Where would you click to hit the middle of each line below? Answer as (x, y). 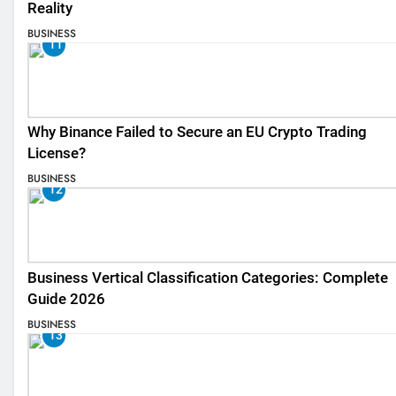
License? (57, 154)
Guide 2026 (66, 299)
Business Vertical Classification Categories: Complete (208, 278)
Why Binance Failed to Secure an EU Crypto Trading (197, 133)
